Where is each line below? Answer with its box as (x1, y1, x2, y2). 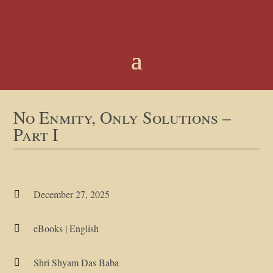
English (69, 222, 99, 235)
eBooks (33, 222, 63, 235)
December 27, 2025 (33, 188, 110, 200)
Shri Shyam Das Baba (33, 256, 119, 269)
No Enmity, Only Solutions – (13, 105, 232, 129)
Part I (13, 122, 58, 146)
